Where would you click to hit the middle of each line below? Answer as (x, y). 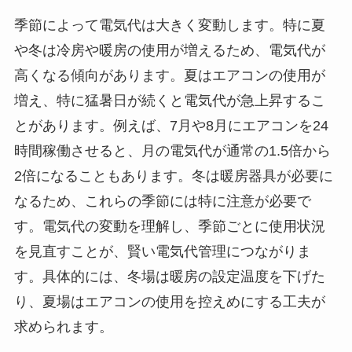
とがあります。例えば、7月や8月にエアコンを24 (171, 126)
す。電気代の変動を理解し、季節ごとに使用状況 (169, 227)
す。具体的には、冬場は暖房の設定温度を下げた (169, 277)
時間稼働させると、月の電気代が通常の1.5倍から (172, 151)
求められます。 (63, 327)
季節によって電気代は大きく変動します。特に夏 (169, 26)
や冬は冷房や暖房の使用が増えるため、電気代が (169, 51)
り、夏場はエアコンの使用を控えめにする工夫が (169, 302)
